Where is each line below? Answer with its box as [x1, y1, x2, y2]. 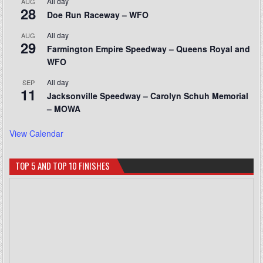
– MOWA [47, 103, 81, 115]
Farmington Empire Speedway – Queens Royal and [47, 43, 251, 55]
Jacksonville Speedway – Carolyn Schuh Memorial [47, 90, 249, 102]
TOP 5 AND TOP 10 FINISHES [15, 159, 110, 173]
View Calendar [9, 127, 64, 140]
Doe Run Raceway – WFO [47, 9, 149, 21]
